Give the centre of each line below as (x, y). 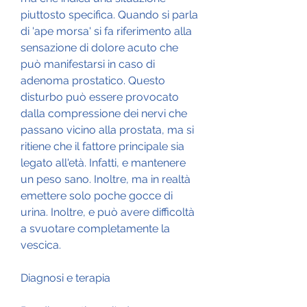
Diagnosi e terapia (65, 278)
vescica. (41, 245)
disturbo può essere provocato (100, 97)
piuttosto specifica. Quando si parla (109, 14)
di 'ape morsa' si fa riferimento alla (106, 31)
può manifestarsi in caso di (88, 64)
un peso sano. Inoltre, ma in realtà (106, 179)
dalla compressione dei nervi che (104, 113)
